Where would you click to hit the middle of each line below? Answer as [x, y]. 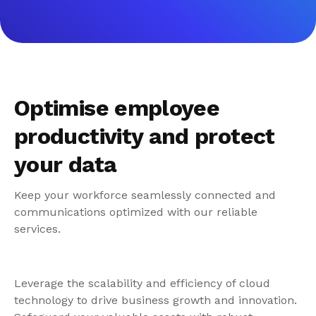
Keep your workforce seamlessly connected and [145, 195]
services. [37, 229]
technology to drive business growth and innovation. [156, 300]
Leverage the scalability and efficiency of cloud [142, 283]
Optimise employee [117, 108]
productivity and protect [145, 136]
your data [66, 164]
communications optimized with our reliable [136, 212]
